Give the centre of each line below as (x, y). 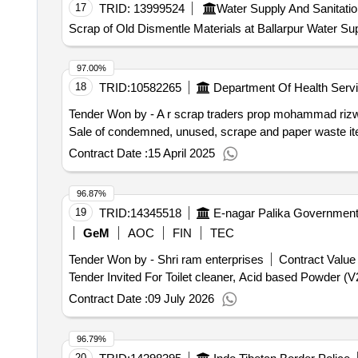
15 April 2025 (181, 153)
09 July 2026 (181, 298)
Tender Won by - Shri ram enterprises (166, 259)
